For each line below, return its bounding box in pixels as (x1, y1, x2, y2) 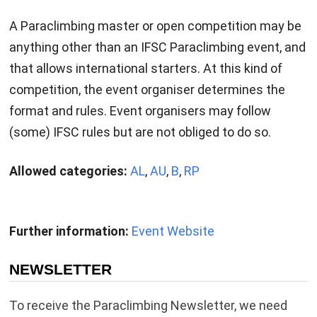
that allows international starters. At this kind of (8, 61, 282, 76)
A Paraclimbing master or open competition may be (8, 18, 301, 34)
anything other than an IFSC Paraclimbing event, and (8, 40, 306, 55)
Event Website (131, 224, 214, 239)
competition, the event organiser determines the (8, 82, 285, 98)
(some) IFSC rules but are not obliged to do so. (8, 125, 271, 140)
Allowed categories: (8, 163, 127, 179)
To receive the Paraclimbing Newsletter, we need (8, 298, 287, 313)
